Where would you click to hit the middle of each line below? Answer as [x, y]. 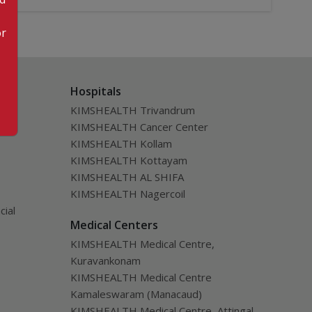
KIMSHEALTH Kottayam [128, 160]
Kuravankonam [105, 260]
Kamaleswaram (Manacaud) [136, 294]
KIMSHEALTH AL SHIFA [127, 177]
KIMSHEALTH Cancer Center [139, 127]
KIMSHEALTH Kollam [121, 143]
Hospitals [95, 91]
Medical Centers [114, 225]
